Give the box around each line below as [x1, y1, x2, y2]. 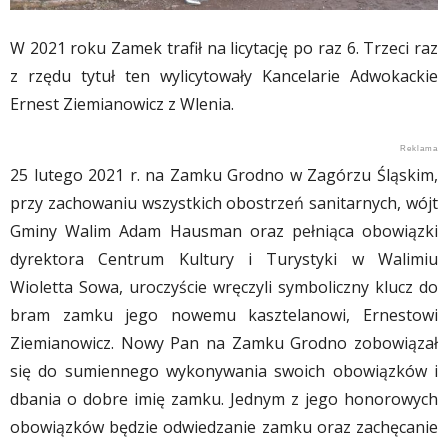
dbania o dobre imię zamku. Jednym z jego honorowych [10, 388, 438, 411]
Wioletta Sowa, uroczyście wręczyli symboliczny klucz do [10, 276, 438, 299]
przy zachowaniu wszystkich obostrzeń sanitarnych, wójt [10, 192, 438, 215]
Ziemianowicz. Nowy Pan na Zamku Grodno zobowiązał [10, 332, 438, 355]
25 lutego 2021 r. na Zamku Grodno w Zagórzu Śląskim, [10, 164, 438, 187]
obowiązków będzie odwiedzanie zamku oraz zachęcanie [10, 416, 438, 439]
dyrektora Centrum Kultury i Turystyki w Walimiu [10, 248, 438, 271]
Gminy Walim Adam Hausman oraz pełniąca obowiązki [10, 220, 438, 243]
